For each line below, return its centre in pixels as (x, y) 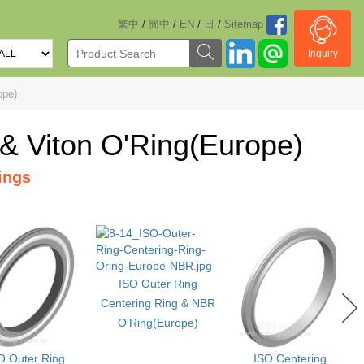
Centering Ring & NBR (158, 303)
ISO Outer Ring (158, 284)
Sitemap (244, 24)
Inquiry (323, 54)
